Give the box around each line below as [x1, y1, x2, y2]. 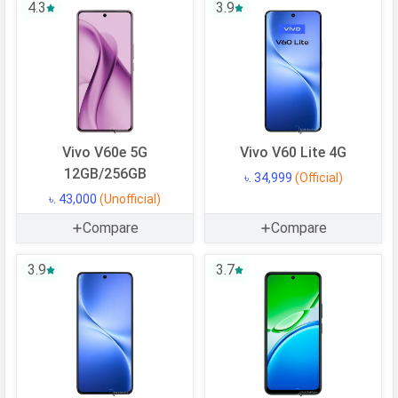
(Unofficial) [99, 192, 161, 207]
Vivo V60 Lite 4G [240, 144, 346, 162]
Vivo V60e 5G [62, 144, 147, 162]
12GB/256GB [63, 165, 147, 183]
